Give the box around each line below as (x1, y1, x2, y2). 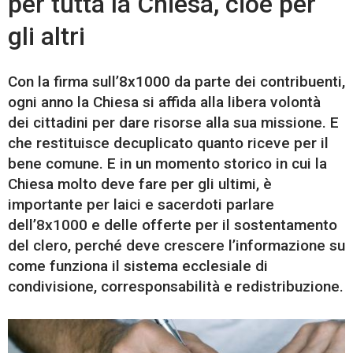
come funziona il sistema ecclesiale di (8, 256, 268, 275)
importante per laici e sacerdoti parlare (8, 195, 274, 214)
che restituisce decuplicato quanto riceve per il (8, 133, 329, 152)
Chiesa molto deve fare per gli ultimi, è (8, 174, 272, 193)
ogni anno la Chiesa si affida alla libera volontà (8, 92, 321, 111)
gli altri (8, 20, 85, 51)
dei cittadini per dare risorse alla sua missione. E (8, 113, 339, 132)
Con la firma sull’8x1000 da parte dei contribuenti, (8, 72, 345, 91)
